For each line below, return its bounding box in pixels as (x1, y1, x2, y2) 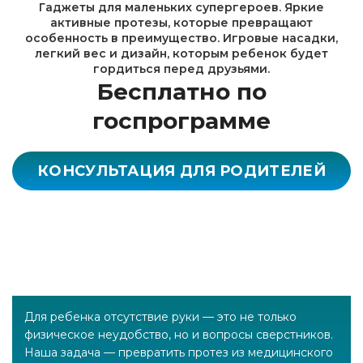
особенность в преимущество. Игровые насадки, (25, 31, 338, 45)
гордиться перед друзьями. (93, 62, 270, 76)
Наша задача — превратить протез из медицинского (24, 345, 333, 360)
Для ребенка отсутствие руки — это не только (24, 310, 297, 324)
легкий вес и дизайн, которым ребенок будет (35, 46, 328, 61)
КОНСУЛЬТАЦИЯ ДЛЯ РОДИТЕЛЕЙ (37, 162, 326, 180)
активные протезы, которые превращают (50, 15, 313, 30)
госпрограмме (92, 107, 271, 135)
